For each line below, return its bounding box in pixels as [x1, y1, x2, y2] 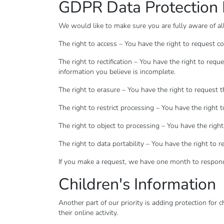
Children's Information [58, 173, 216, 195]
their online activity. [58, 208, 118, 217]
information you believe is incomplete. [58, 67, 175, 76]
